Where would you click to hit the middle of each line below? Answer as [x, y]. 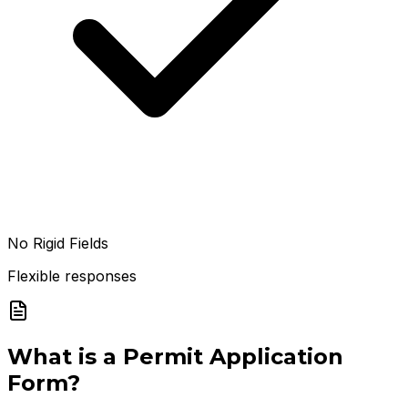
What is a [65, 357]
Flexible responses [72, 276]
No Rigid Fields [58, 244]
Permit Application [233, 357]
